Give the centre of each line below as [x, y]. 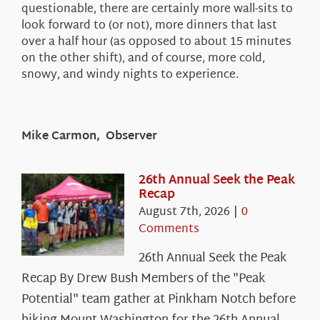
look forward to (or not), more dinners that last [149, 26]
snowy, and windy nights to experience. [130, 75]
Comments [169, 229]
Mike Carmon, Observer [89, 136]
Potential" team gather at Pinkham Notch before [158, 299]
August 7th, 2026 [184, 212]
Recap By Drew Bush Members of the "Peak [143, 279]
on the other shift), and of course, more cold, [143, 59]
